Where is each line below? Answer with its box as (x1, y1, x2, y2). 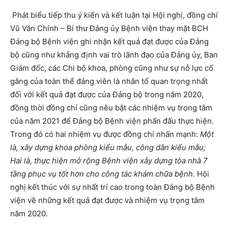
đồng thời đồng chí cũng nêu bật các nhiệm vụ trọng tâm (10, 103, 212, 113)
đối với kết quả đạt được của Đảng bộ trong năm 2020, (10, 90, 204, 100)
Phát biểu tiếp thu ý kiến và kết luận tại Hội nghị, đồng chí (12, 10, 218, 20)
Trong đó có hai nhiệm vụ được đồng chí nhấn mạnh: (10, 129, 200, 139)
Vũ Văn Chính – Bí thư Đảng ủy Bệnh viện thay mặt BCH (10, 23, 208, 34)
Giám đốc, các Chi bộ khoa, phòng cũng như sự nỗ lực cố (10, 63, 213, 73)
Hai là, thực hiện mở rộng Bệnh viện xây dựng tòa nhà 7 (10, 156, 208, 166)
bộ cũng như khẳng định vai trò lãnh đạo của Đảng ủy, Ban (10, 50, 218, 60)
